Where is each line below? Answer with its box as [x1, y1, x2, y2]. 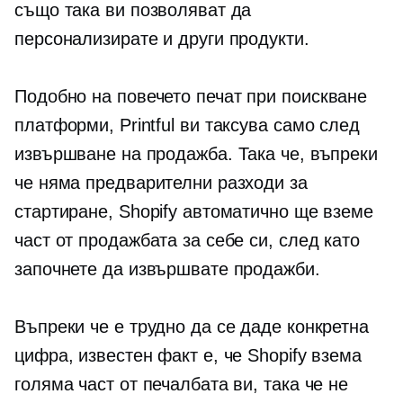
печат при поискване [196, 86, 368, 106]
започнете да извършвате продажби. [14, 259, 320, 279]
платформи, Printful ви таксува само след [14, 115, 360, 135]
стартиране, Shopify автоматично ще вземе [14, 201, 373, 221]
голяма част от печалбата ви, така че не [14, 374, 349, 394]
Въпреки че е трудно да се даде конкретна [14, 317, 369, 336]
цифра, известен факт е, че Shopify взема [14, 345, 362, 365]
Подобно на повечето [14, 86, 196, 106]
